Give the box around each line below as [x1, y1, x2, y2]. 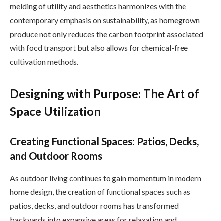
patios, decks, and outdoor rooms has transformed [10, 200, 179, 210]
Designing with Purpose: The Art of [10, 86, 199, 101]
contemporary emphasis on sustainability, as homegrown [10, 15, 200, 25]
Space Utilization [10, 104, 101, 118]
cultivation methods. [10, 57, 78, 67]
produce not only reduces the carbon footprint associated [10, 29, 203, 39]
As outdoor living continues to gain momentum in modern [10, 173, 201, 183]
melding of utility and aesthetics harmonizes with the [10, 1, 186, 11]
